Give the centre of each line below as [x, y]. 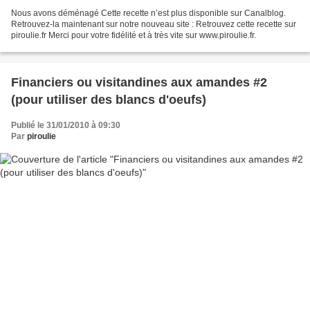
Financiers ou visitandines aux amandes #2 [139, 83]
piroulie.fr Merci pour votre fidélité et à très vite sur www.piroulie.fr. [134, 36]
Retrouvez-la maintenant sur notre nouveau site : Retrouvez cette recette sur [154, 25]
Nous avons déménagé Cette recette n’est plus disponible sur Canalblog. [148, 13]
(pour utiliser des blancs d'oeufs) [109, 100]
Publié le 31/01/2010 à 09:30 [66, 126]
